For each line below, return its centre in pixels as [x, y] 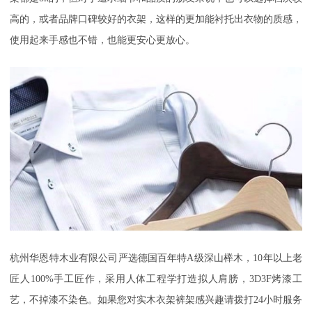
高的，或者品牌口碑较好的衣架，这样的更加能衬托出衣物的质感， [156, 19]
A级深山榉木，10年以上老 [245, 258]
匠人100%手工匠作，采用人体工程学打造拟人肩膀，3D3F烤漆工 [156, 279]
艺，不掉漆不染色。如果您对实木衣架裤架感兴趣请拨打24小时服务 [156, 300]
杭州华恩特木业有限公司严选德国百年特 [99, 258]
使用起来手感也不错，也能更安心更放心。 [102, 40]
